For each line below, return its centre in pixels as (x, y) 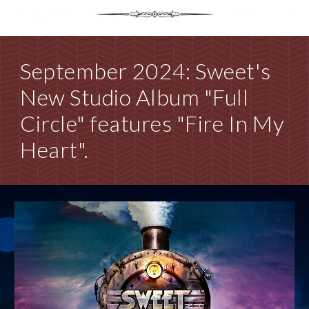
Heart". (54, 149)
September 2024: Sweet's (146, 71)
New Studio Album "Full (134, 97)
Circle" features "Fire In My (152, 123)
